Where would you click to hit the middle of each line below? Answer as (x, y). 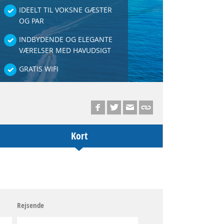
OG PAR (31, 21)
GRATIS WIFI (39, 69)
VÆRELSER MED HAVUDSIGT (65, 50)
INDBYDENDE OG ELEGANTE (66, 39)
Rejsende (30, 205)
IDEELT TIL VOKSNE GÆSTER (65, 10)
